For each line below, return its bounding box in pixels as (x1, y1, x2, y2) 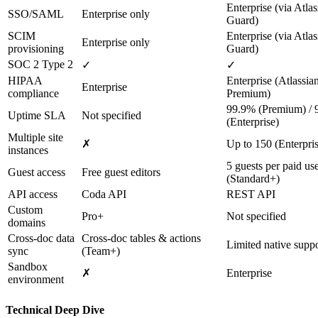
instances (8, 144, 48, 157)
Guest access (8, 166, 65, 179)
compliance (8, 87, 59, 100)
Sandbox (8, 261, 48, 273)
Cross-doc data (8, 232, 75, 245)
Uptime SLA (8, 109, 66, 122)
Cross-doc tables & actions (82, 232, 201, 245)
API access (8, 188, 57, 201)
